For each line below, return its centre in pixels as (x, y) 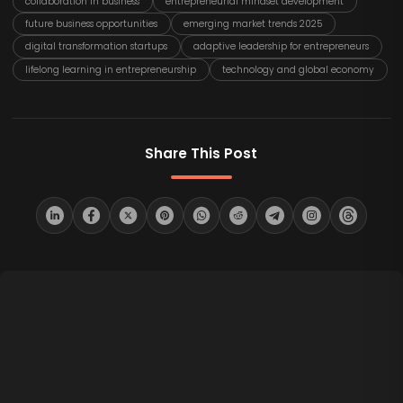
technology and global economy (299, 69)
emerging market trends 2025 (253, 24)
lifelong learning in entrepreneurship (111, 69)
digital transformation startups (97, 47)
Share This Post (201, 153)
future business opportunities (92, 24)
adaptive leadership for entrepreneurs (282, 47)
